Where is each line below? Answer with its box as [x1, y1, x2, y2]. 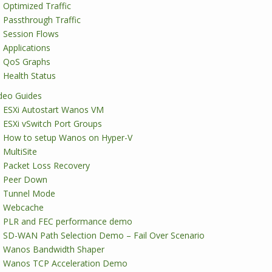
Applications [3, 42, 50, 53]
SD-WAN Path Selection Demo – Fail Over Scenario [3, 229, 205, 241]
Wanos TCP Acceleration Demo [3, 257, 127, 269]
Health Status [3, 70, 56, 81]
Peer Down [3, 174, 47, 185]
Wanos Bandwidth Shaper [3, 243, 104, 255]
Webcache [3, 202, 44, 213]
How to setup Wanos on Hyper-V [3, 132, 132, 143]
